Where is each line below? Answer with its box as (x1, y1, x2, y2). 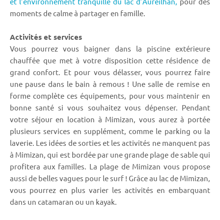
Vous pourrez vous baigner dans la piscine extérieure (10, 43, 210, 53)
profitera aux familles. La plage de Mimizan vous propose (10, 161, 210, 171)
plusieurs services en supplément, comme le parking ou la (10, 126, 210, 136)
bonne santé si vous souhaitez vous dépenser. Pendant (10, 102, 210, 112)
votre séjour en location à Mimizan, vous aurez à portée (10, 114, 210, 124)
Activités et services (10, 31, 82, 42)
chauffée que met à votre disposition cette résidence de (10, 55, 210, 65)
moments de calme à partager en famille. (10, 8, 145, 18)
